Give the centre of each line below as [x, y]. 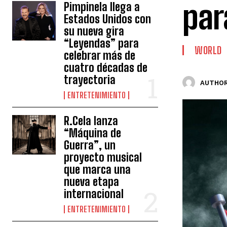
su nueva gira [94, 31]
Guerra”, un [90, 145]
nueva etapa [92, 182]
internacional [94, 194]
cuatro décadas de [106, 68]
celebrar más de [100, 55]
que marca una [98, 169]
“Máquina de [93, 133]
